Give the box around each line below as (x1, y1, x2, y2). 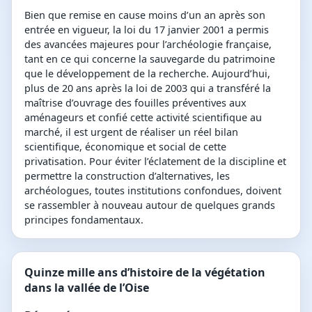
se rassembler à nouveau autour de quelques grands (24, 198, 275, 212)
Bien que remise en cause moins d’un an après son (24, 8, 265, 22)
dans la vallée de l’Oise (24, 279, 149, 295)
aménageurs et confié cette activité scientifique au (24, 110, 262, 124)
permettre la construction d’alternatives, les (24, 169, 230, 182)
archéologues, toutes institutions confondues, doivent (24, 183, 281, 197)
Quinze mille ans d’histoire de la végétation (24, 264, 265, 280)
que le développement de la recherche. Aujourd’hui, (24, 66, 270, 80)
